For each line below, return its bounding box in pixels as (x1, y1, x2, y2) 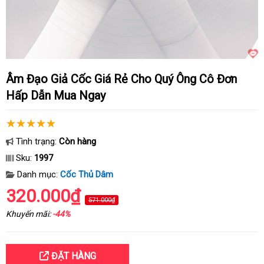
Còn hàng (59, 136, 96, 147)
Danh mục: (15, 169, 60, 180)
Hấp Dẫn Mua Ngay (6, 88, 105, 103)
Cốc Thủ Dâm (60, 169, 113, 180)
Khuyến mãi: (6, 209, 52, 219)
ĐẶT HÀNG (48, 250, 96, 262)
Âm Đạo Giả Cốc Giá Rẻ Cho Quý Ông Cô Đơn (6, 72, 14, 86)
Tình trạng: (14, 136, 59, 147)
